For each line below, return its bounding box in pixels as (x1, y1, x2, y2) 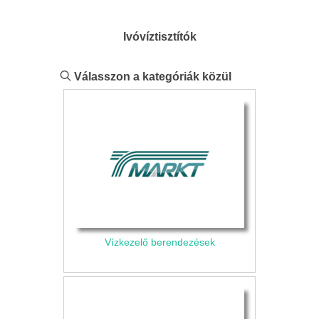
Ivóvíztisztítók (122, 31, 197, 43)
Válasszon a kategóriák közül (71, 70, 231, 83)
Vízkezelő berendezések (104, 236, 215, 248)
